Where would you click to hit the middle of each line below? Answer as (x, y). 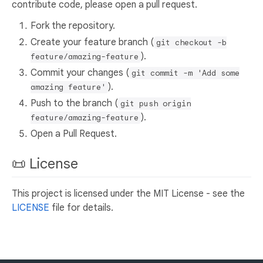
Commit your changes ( (80, 73)
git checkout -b (191, 43)
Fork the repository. (73, 26)
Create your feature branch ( (92, 43)
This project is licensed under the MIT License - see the (128, 194)
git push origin (156, 104)
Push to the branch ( (74, 104)
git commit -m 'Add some (186, 73)
